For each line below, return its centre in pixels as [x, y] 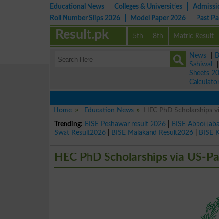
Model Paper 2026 [158, 18]
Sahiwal [201, 64]
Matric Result [194, 36]
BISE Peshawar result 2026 [125, 124]
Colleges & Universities [148, 7]
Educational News [77, 7]
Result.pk [82, 34]
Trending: [69, 124]
